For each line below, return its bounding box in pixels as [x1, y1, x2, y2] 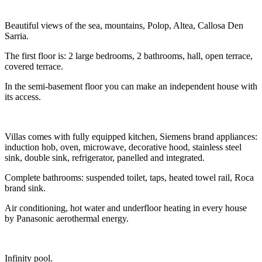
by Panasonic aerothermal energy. [5, 213, 129, 224]
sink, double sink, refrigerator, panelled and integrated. [5, 153, 205, 163]
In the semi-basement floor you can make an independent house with [5, 81, 257, 92]
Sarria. [5, 31, 29, 42]
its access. [5, 92, 41, 102]
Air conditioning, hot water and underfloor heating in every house [5, 203, 247, 213]
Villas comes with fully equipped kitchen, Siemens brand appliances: [5, 132, 257, 142]
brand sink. [5, 183, 46, 194]
